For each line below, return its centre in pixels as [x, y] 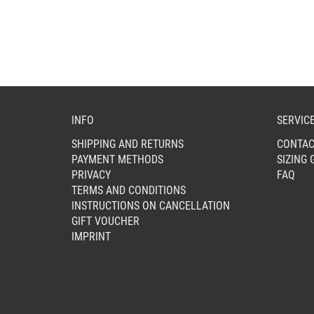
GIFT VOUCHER [105, 221]
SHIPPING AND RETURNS [128, 144]
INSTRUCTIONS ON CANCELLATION [151, 205]
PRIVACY [91, 175]
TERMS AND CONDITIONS [129, 190]
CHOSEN [260, 40]
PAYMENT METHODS [117, 159]
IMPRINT [91, 236]
